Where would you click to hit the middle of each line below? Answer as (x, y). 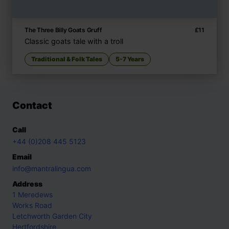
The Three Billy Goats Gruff (63, 30)
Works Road (32, 205)
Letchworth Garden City (52, 216)
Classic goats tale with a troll (74, 41)
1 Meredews (32, 194)
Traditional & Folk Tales (67, 59)
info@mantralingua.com (52, 168)
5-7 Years (130, 59)
